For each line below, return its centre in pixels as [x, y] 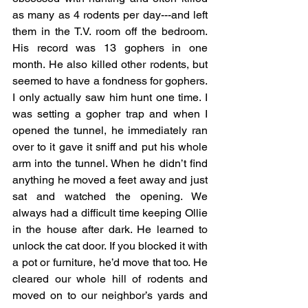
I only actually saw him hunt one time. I [110, 98]
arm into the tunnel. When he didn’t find [110, 164]
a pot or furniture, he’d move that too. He [110, 263]
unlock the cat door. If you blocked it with [110, 246]
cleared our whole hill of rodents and [110, 279]
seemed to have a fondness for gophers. [110, 81]
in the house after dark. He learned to [110, 230]
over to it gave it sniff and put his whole [110, 147]
